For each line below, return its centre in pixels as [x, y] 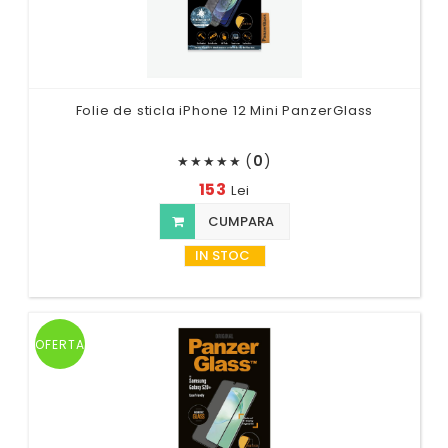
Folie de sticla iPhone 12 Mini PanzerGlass [224, 110]
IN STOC [222, 255]
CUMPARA [239, 221]
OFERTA [60, 344]
